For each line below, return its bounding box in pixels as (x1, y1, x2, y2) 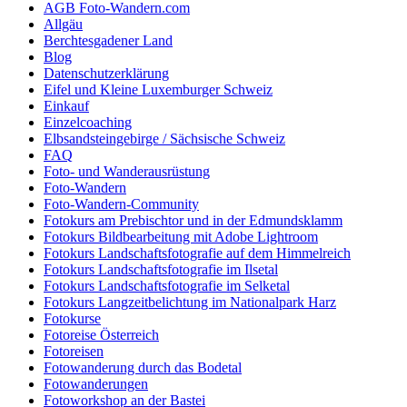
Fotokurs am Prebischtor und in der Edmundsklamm (44, 212, 342, 228)
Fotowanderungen (44, 375, 148, 392)
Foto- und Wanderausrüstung (44, 163, 210, 179)
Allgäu (44, 15, 83, 32)
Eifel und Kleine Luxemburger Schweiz (44, 81, 273, 97)
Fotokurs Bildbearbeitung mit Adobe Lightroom (44, 228, 318, 244)
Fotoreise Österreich (44, 326, 159, 342)
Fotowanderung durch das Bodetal (44, 359, 242, 375)
